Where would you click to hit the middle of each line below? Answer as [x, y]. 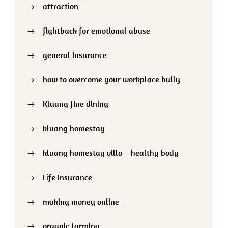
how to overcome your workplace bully [111, 79]
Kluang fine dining [76, 104]
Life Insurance [67, 177]
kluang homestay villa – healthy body [111, 152]
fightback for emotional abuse [96, 30]
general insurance [75, 55]
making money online [81, 201]
